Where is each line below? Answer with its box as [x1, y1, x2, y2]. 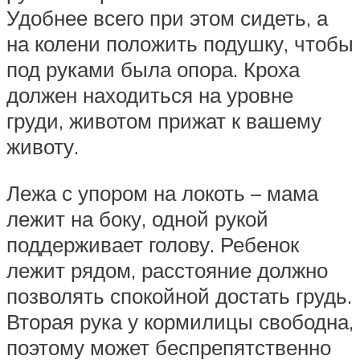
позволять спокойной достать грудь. [6, 282, 352, 309]
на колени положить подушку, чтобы [6, 31, 354, 57]
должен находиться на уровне [6, 82, 293, 108]
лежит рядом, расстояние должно [6, 256, 328, 283]
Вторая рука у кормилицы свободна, [6, 308, 354, 334]
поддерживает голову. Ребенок [6, 231, 299, 257]
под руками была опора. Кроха [6, 56, 300, 83]
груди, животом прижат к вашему [6, 108, 321, 134]
